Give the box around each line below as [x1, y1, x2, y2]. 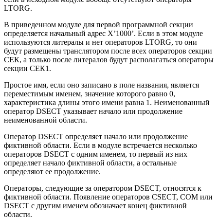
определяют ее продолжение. [4, 167, 101, 176]
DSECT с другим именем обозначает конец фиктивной [4, 201, 187, 210]
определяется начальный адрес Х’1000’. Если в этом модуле [4, 29, 203, 37]
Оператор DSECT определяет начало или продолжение [4, 132, 188, 141]
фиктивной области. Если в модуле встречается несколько [4, 141, 197, 149]
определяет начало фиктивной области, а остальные [4, 158, 177, 167]
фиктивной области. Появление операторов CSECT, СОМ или [4, 192, 213, 201]
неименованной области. [4, 115, 87, 124]
